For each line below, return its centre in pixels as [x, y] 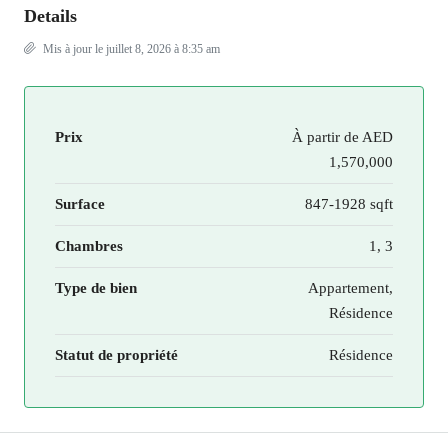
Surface [80, 204]
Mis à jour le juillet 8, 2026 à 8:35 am [130, 49]
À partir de [325, 137]
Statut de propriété [116, 355]
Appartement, [350, 288]
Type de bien [96, 288]
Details [50, 16]
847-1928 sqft [349, 204]
